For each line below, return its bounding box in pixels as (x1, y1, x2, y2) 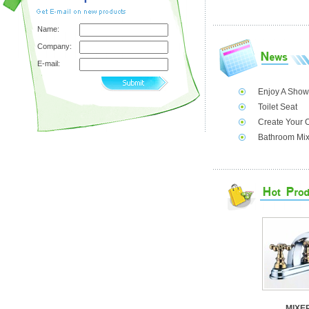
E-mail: (37, 59, 60, 68)
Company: (37, 42, 72, 50)
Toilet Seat (258, 102, 297, 112)
